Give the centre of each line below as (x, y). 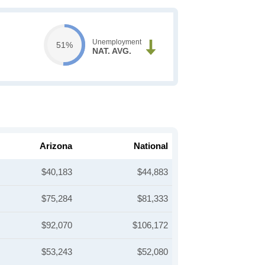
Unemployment (117, 42)
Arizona (56, 146)
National (151, 146)
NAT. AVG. (112, 51)
